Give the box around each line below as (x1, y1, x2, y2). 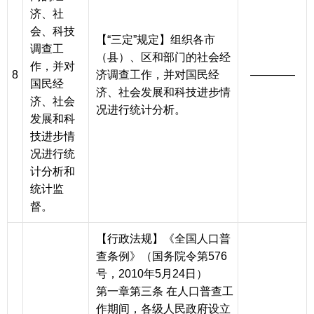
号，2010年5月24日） (96, 268, 207, 280)
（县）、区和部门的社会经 (96, 51, 231, 64)
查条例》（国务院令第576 (96, 250, 227, 263)
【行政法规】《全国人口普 (96, 233, 231, 245)
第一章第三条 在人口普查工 (96, 285, 233, 298)
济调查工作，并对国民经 (96, 69, 219, 81)
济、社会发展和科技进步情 (96, 86, 231, 99)
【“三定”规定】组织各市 (96, 34, 215, 46)
